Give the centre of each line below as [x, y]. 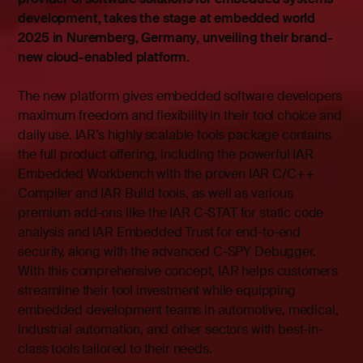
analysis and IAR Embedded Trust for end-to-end [160, 233]
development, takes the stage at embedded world [167, 19]
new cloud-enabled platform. [104, 58]
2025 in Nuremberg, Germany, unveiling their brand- [175, 38]
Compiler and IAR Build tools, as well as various [156, 194]
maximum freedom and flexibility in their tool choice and [180, 116]
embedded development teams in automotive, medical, [178, 310]
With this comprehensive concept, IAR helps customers [178, 271]
